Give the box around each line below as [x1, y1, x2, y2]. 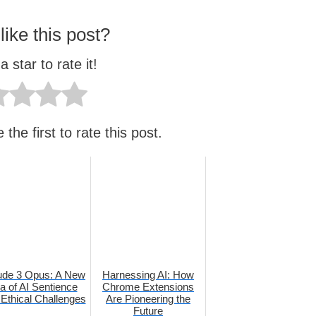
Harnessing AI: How [102, 268, 194, 281]
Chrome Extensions [102, 280, 194, 293]
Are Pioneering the [106, 292, 190, 305]
